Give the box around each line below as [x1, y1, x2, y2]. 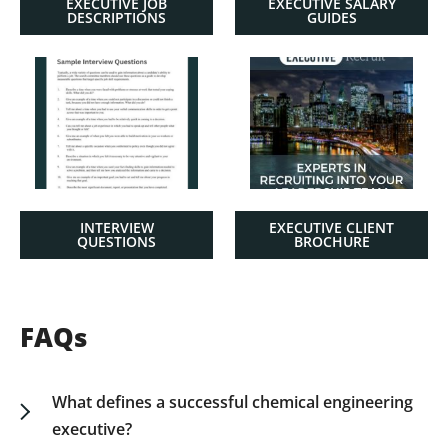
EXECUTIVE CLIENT [269, 218, 394, 237]
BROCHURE [293, 232, 370, 251]
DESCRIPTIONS [67, 8, 166, 27]
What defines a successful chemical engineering [52, 391, 413, 413]
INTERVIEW [79, 218, 154, 237]
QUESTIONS [77, 232, 156, 251]
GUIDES [306, 8, 357, 27]
